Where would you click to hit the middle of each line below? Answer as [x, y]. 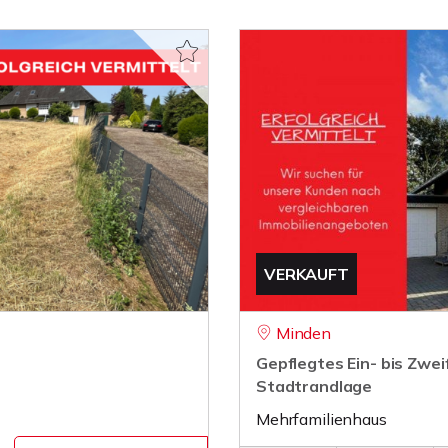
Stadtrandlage [314, 386]
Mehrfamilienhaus [321, 419]
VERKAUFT [306, 274]
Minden [303, 333]
